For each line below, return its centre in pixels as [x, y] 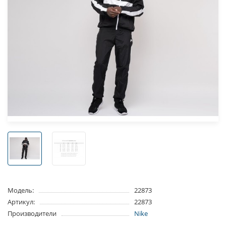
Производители [32, 214]
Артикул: [21, 202]
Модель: [21, 190]
